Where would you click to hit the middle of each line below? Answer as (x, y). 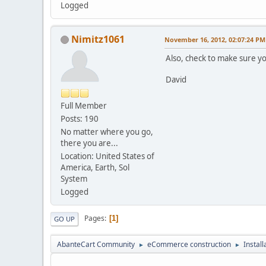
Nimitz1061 (98, 39)
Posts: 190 (80, 118)
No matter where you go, (107, 132)
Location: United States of (107, 156)
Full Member (84, 105)
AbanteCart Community (96, 244)
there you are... (89, 143)
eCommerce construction (189, 244)
